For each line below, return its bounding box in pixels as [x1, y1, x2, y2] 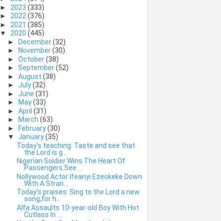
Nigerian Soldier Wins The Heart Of [16, 157, 125, 165]
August [18, 72, 43, 80]
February [18, 124, 48, 132]
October [18, 55, 46, 63]
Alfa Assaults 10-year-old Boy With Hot [16, 203, 139, 212]
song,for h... [24, 195, 61, 203]
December [18, 37, 53, 46]
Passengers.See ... [24, 164, 82, 172]
